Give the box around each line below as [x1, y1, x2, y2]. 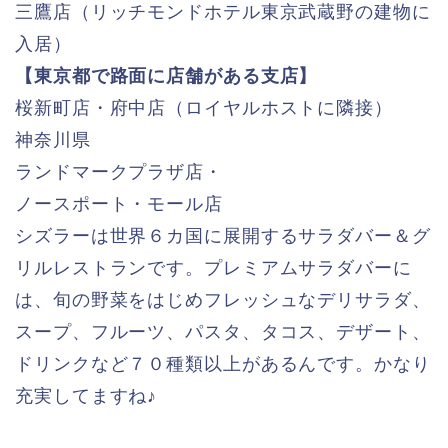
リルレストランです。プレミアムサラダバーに [15, 258, 412, 279]
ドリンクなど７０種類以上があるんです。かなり [15, 354, 431, 375]
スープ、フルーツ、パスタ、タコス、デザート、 [15, 322, 431, 343]
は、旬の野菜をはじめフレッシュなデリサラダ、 [15, 290, 431, 311]
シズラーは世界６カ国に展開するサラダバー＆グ [15, 226, 431, 247]
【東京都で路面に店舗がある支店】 [15, 66, 318, 87]
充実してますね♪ [15, 386, 158, 407]
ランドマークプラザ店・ [15, 162, 223, 183]
